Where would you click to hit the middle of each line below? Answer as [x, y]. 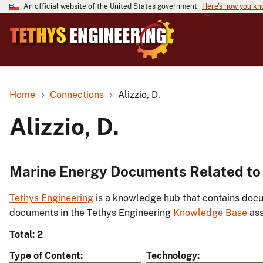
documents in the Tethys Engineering [91, 213]
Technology [172, 256]
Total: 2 [26, 235]
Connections [77, 95]
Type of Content [45, 256]
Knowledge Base [210, 213]
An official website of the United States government [110, 6]
